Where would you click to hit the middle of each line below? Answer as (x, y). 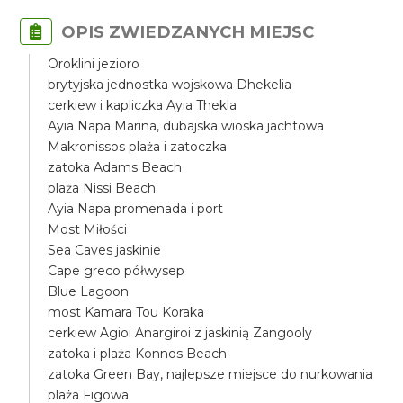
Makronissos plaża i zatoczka (138, 147)
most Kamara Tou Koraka (126, 312)
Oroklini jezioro (94, 64)
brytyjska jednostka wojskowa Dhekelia (170, 85)
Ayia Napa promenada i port (136, 209)
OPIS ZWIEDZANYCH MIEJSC (188, 32)
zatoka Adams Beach (115, 167)
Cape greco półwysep (116, 271)
